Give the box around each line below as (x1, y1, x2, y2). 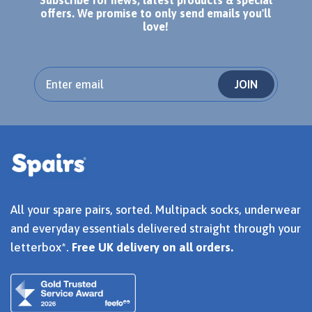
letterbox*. (10, 240, 72, 254)
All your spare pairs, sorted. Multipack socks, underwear (10, 202, 301, 217)
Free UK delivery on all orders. (72, 240, 233, 254)
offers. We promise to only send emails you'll (40, 6, 272, 19)
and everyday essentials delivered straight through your (10, 221, 301, 235)
